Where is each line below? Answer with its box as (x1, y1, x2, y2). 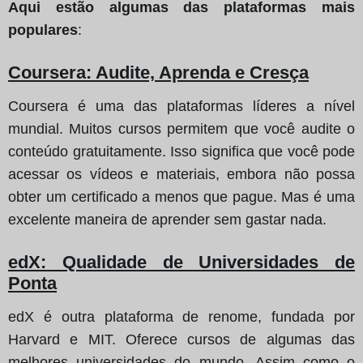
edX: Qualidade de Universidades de (8, 251, 355, 272)
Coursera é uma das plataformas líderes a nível (8, 97, 355, 114)
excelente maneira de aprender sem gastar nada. (8, 211, 327, 228)
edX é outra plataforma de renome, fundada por (8, 308, 355, 325)
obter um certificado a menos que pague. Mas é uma (8, 188, 355, 205)
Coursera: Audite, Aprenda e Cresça (8, 62, 309, 83)
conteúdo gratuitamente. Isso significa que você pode (8, 143, 355, 160)
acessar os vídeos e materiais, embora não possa (8, 165, 355, 182)
